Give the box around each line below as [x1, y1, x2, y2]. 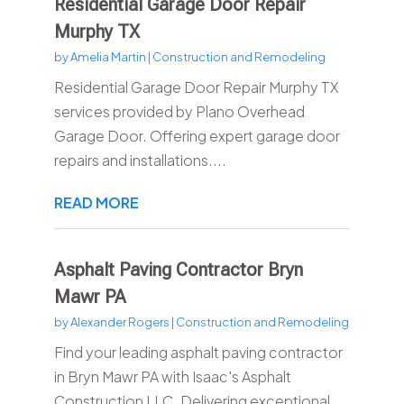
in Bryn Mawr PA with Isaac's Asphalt [53, 367, 291, 387]
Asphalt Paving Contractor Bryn [53, 259, 303, 281]
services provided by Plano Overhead [53, 102, 305, 122]
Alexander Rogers [69, 315, 170, 330]
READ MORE [53, 193, 139, 213]
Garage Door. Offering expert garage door [53, 126, 340, 146]
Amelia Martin [69, 50, 146, 65]
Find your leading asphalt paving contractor [53, 343, 343, 363]
